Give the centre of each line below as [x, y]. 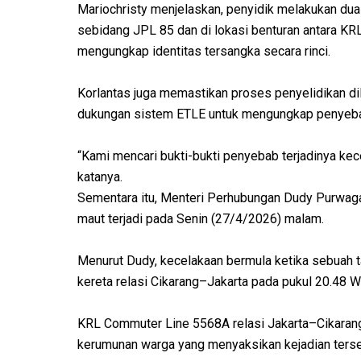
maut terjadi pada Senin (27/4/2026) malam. [201, 219]
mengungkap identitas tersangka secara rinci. [204, 52]
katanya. [100, 177]
